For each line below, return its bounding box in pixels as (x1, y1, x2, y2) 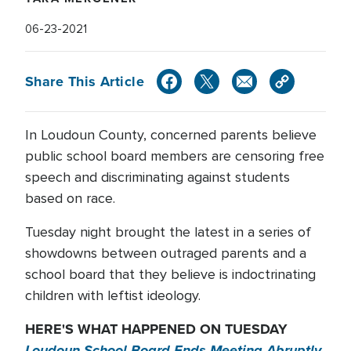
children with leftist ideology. (25, 287, 201, 304)
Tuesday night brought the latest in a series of (25, 223, 311, 241)
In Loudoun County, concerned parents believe (25, 126, 317, 143)
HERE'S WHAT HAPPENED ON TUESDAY (25, 319, 288, 339)
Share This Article (25, 71, 145, 92)
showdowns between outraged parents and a (25, 244, 306, 262)
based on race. (25, 190, 123, 207)
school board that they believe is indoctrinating (25, 266, 316, 283)
